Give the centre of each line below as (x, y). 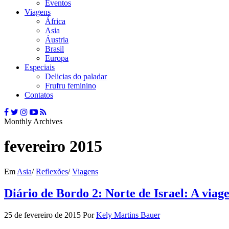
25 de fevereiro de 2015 (42, 215)
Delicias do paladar (76, 76)
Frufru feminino (71, 85)
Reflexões (52, 171)
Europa (57, 58)
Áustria (57, 39)
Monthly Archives (33, 121)
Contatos (39, 95)
